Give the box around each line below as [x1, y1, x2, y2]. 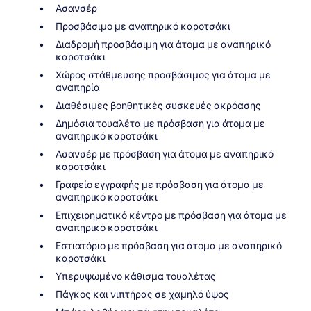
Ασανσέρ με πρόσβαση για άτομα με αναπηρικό [56, 148, 274, 161]
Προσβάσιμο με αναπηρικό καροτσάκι [56, 20, 230, 33]
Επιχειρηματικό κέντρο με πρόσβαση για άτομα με [56, 209, 287, 222]
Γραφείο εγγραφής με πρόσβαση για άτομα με [56, 178, 264, 192]
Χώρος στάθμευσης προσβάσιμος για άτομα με [56, 69, 271, 82]
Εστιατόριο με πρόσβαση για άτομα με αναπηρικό [56, 239, 282, 253]
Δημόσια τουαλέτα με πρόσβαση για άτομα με [56, 117, 265, 131]
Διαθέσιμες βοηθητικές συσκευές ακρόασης [56, 99, 261, 112]
